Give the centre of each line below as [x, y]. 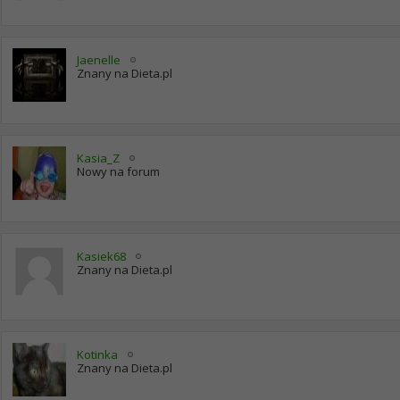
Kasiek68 [101, 256]
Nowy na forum [118, 171]
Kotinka [97, 354]
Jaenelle [99, 60]
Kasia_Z [98, 158]
